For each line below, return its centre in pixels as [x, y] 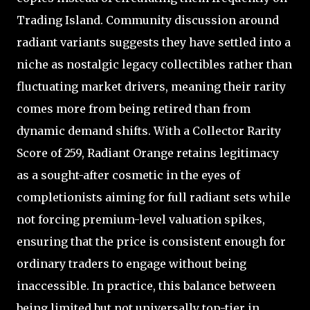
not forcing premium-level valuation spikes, [141, 219]
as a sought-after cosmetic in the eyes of [128, 175]
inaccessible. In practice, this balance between [146, 285]
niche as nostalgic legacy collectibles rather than [154, 64]
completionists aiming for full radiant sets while [154, 197]
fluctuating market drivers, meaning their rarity [151, 86]
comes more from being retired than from [134, 108]
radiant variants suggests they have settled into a [154, 42]
